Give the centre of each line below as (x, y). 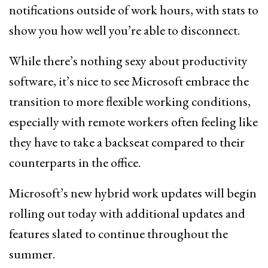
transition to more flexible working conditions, (130, 102)
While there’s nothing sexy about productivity (128, 61)
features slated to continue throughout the (118, 234)
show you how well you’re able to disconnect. (124, 31)
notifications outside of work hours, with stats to (134, 10)
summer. (32, 254)
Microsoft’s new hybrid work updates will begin (133, 193)
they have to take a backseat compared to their (127, 142)
